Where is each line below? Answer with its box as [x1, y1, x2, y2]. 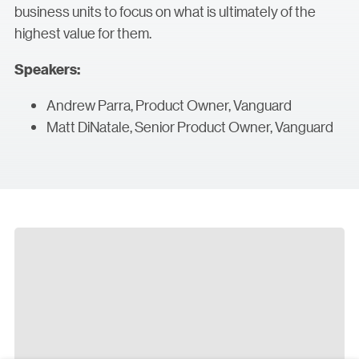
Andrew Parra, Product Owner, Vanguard [46, 96, 292, 114]
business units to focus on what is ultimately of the [14, 2, 316, 20]
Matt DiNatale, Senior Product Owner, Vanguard [46, 118, 333, 135]
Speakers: [14, 61, 80, 77]
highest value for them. [14, 24, 151, 42]
